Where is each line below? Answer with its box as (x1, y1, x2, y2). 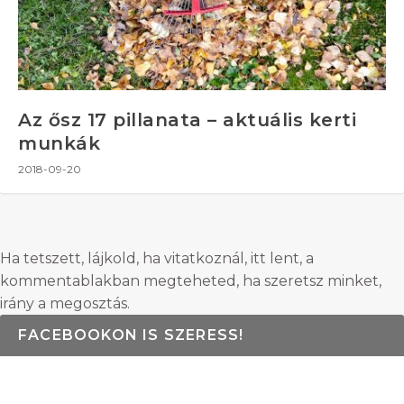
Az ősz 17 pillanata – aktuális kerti (18, 108, 356, 131)
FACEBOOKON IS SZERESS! (18, 326, 244, 344)
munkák (18, 132, 100, 154)
